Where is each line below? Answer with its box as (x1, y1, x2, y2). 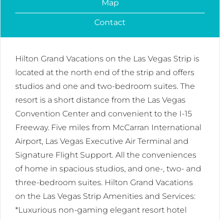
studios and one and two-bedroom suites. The (15, 82, 195, 91)
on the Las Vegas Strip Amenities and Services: (15, 192, 195, 201)
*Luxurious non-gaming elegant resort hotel (15, 205, 187, 215)
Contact (94, 18, 126, 27)
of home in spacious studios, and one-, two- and (15, 164, 201, 174)
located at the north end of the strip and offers (15, 68, 194, 78)
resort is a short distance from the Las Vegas (15, 95, 186, 105)
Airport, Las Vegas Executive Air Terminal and (15, 137, 189, 146)
